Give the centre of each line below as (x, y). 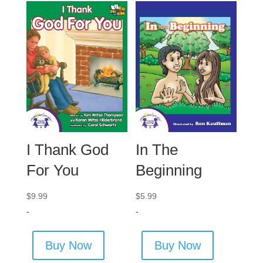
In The (157, 149)
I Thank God (67, 149)
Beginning (169, 170)
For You (52, 170)
